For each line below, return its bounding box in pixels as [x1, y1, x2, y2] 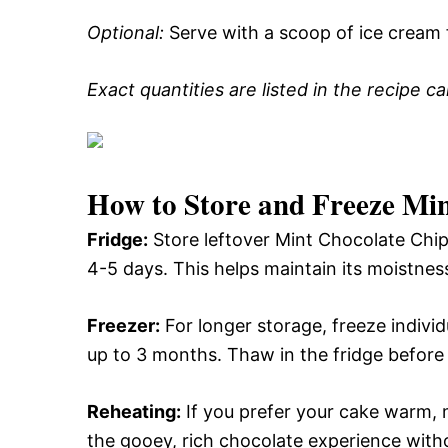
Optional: [87, 22, 164, 43]
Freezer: [87, 315, 160, 336]
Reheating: [87, 401, 181, 422]
